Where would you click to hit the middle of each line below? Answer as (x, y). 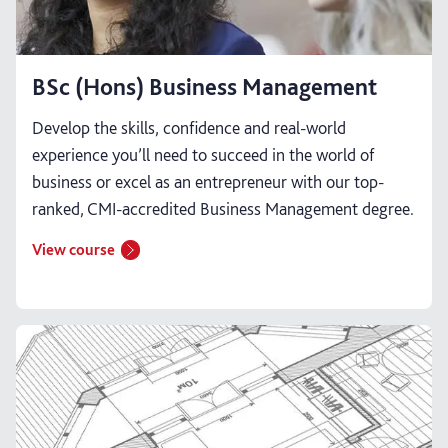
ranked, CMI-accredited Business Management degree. (223, 208)
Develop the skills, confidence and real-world (189, 127)
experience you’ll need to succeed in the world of (203, 154)
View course (73, 249)
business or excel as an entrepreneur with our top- (208, 181)
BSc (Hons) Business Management (204, 86)
